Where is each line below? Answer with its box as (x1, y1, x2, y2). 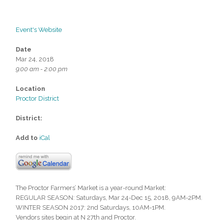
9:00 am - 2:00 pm (16, 65, 67, 73)
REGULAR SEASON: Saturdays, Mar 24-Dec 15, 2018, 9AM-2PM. (16, 193, 202, 201)
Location (16, 84, 45, 92)
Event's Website (16, 26, 62, 33)
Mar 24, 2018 (16, 55, 54, 63)
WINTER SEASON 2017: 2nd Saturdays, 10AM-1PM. (16, 203, 165, 211)
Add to (16, 134, 39, 141)
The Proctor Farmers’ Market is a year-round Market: (16, 184, 166, 192)
